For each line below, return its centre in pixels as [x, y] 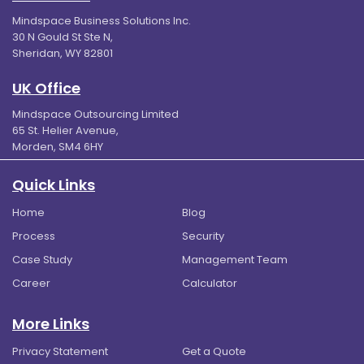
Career [31, 284]
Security [203, 236]
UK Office [46, 89]
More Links [51, 324]
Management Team [235, 260]
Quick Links [54, 185]
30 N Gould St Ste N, [63, 37]
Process [34, 236]
